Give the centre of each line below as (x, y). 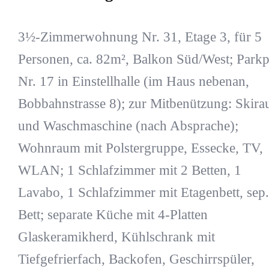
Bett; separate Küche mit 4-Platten (113, 214)
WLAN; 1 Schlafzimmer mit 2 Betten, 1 (129, 170)
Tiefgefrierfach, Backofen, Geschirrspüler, (136, 259)
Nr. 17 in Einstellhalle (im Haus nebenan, (133, 81)
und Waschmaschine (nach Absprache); (128, 125)
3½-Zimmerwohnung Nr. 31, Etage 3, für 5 (140, 37)
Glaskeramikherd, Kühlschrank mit (116, 237)
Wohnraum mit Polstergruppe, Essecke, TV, (140, 148)
